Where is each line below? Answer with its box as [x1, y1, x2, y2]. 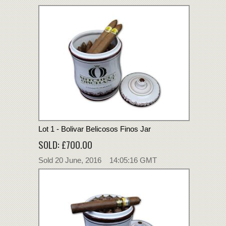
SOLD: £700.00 [38, 137, 92, 151]
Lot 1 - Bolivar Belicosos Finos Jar [38, 124, 151, 133]
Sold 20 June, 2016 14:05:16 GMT [38, 155, 157, 164]
